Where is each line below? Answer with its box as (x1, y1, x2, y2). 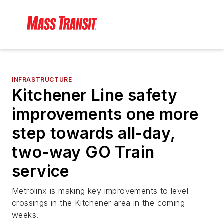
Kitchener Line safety (12, 85, 178, 105)
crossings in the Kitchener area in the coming (12, 198, 185, 208)
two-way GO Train (12, 142, 155, 162)
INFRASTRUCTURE (12, 76, 72, 84)
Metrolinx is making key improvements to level (12, 186, 188, 196)
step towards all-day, (12, 123, 175, 143)
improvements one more (12, 104, 199, 124)
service (12, 161, 69, 181)
